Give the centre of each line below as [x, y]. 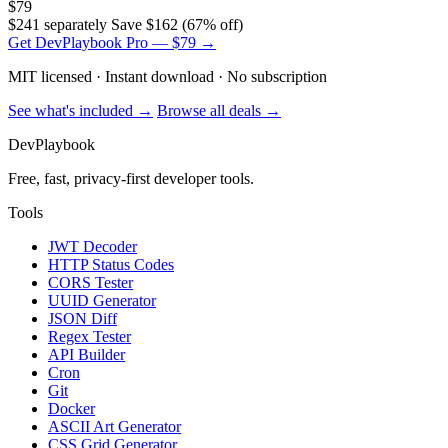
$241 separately [57, 25]
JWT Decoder [92, 247]
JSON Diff [82, 319]
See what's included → [80, 111]
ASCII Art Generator [114, 427]
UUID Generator [102, 301]
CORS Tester [90, 283]
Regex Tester [89, 337]
